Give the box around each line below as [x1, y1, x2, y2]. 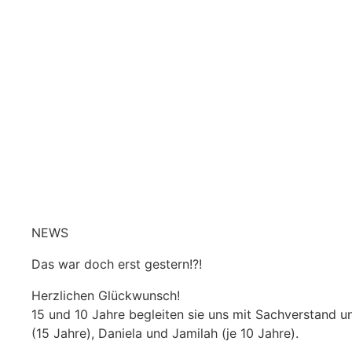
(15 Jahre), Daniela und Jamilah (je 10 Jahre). [31, 325, 299, 341]
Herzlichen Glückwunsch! [31, 288, 180, 303]
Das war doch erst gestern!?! [31, 256, 202, 272]
